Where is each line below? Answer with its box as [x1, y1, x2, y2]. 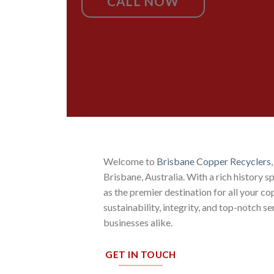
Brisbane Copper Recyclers [157, 155, 271, 167]
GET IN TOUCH [105, 248, 176, 260]
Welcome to [103, 155, 157, 167]
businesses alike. [103, 217, 172, 228]
